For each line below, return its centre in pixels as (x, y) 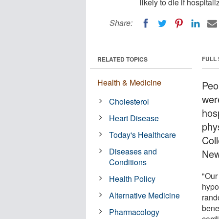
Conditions (128, 162)
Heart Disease (134, 118)
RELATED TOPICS (122, 59)
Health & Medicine (129, 82)
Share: (121, 23)
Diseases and (133, 151)
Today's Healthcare (143, 134)
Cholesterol (129, 101)
